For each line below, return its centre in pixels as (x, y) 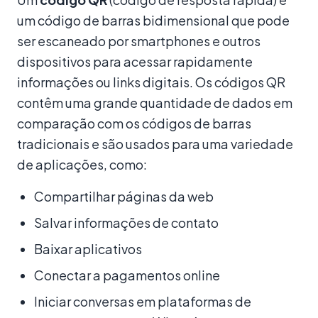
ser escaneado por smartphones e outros (139, 40)
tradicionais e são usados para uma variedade (155, 143)
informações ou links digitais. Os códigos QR (151, 82)
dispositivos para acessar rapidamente (135, 61)
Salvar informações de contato (126, 222)
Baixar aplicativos (88, 248)
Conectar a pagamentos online (127, 275)
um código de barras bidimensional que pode (153, 20)
